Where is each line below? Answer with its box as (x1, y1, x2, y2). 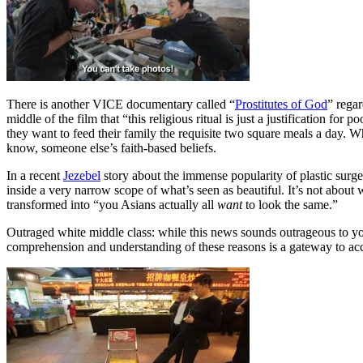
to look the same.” (242, 197, 338, 211)
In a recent (6, 168, 63, 182)
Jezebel (63, 168, 100, 182)
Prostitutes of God (235, 96, 327, 111)
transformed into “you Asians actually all (6, 197, 217, 211)
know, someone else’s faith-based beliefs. (6, 140, 216, 155)
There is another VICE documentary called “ (6, 96, 235, 111)
